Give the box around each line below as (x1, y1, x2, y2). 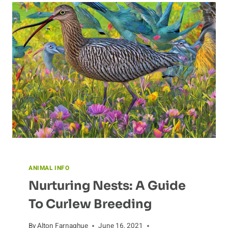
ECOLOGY (74, 12, 107, 22)
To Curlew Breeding (28, 196, 152, 212)
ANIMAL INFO (28, 163, 70, 173)
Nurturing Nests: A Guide (28, 178, 186, 193)
